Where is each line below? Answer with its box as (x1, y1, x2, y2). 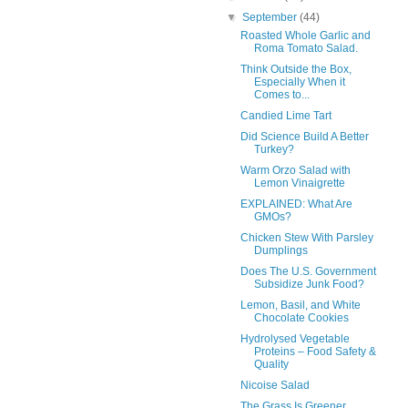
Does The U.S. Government (240, 264, 376, 278)
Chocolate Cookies (253, 311, 349, 324)
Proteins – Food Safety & (253, 344, 376, 358)
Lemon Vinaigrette (253, 176, 345, 189)
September (242, 10, 301, 24)
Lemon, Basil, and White (240, 298, 361, 311)
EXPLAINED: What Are (240, 197, 352, 210)
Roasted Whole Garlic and (240, 28, 371, 42)
